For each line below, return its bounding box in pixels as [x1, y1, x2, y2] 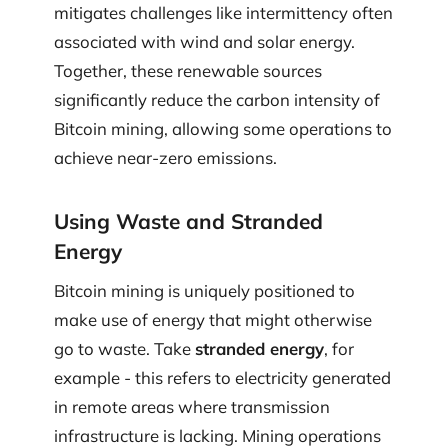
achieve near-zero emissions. [54, 147, 277, 169]
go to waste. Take [54, 338, 195, 360]
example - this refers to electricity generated [54, 367, 391, 389]
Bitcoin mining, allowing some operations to [54, 118, 392, 140]
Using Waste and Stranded [54, 207, 323, 234]
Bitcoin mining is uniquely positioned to [54, 280, 355, 302]
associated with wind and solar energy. [54, 31, 355, 53]
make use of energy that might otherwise [54, 309, 372, 331]
